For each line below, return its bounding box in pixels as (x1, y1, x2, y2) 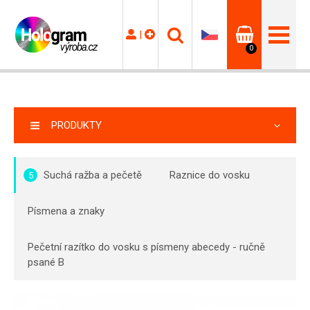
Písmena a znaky (28, 205, 104, 217)
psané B (28, 256, 64, 268)
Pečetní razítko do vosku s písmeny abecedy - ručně (28, 241, 265, 253)
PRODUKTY (51, 119, 102, 131)
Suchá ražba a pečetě (44, 169, 142, 181)
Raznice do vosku (170, 169, 250, 181)
